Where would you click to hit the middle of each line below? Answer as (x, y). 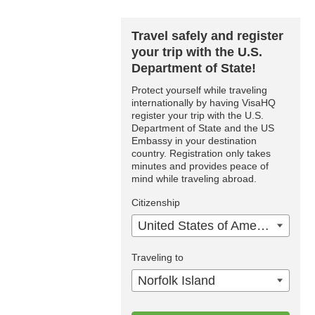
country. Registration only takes (201, 153)
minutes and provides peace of (200, 166)
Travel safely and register (207, 36)
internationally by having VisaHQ (204, 103)
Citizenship (156, 202)
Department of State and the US (203, 128)
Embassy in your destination (194, 141)
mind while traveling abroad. (194, 179)
